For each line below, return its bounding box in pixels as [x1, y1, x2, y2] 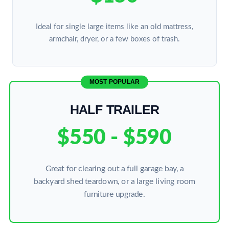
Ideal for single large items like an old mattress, [36, 23, 193, 31]
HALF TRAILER [70, 102, 159, 117]
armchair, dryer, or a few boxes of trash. [49, 35, 180, 43]
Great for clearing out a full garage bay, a [45, 165, 184, 173]
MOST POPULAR [89, 78, 140, 86]
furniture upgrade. [84, 190, 145, 198]
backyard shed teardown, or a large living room [34, 177, 195, 186]
